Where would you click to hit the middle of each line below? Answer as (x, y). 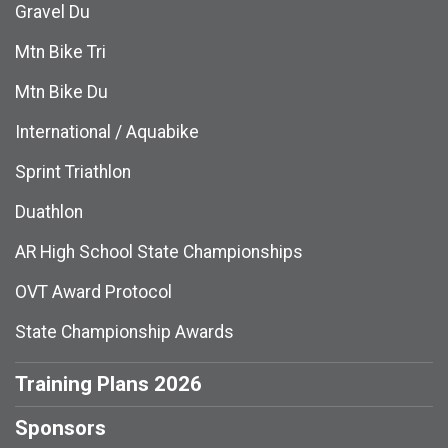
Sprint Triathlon (73, 171)
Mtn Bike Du (61, 91)
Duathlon (49, 211)
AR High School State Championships (159, 251)
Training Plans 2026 (108, 383)
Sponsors (60, 427)
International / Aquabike (107, 131)
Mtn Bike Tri (60, 51)
